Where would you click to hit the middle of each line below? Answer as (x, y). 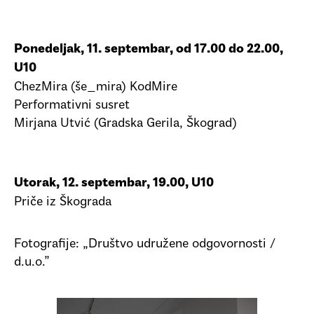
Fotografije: (48, 244)
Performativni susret (72, 106)
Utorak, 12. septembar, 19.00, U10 (114, 184)
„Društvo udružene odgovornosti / (179, 244)
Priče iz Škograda (63, 203)
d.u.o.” (32, 262)
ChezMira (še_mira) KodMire (96, 88)
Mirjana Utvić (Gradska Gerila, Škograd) (125, 124)
